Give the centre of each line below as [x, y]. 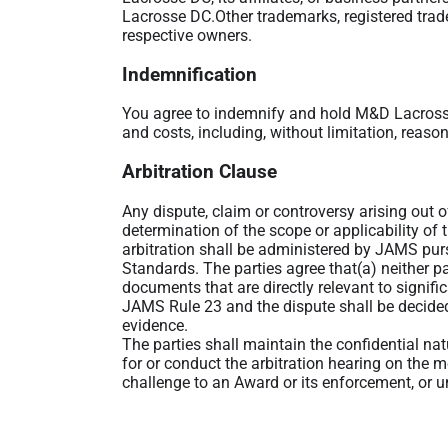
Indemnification [189, 74]
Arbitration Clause [199, 171]
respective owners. [187, 35]
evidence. [155, 325]
